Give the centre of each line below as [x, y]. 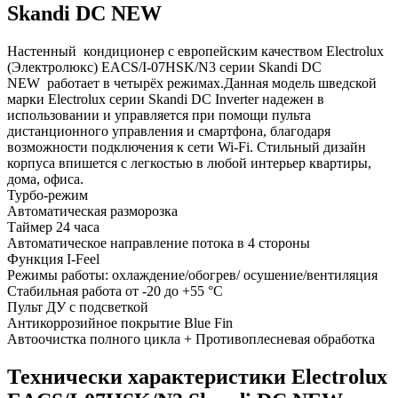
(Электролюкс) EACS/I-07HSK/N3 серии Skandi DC [164, 67]
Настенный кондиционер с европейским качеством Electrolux [195, 51]
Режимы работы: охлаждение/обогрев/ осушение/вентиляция [192, 275]
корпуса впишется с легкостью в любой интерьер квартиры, [189, 163]
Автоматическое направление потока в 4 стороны [159, 243]
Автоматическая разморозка [92, 211]
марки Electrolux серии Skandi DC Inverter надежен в [166, 99]
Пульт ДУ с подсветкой [78, 306]
